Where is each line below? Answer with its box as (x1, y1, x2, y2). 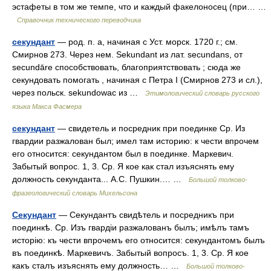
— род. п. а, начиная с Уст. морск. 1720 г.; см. (55, 37, 238, 47)
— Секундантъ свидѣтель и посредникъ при (56, 210, 234, 220)
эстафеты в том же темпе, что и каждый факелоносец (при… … (12, 2, 266, 11)
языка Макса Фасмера (12, 103, 82, 110)
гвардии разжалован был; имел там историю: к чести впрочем (12, 136, 259, 146)
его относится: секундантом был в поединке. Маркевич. (12, 149, 233, 158)
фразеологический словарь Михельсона (12, 189, 137, 197)
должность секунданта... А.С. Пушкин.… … (12, 174, 189, 184)
